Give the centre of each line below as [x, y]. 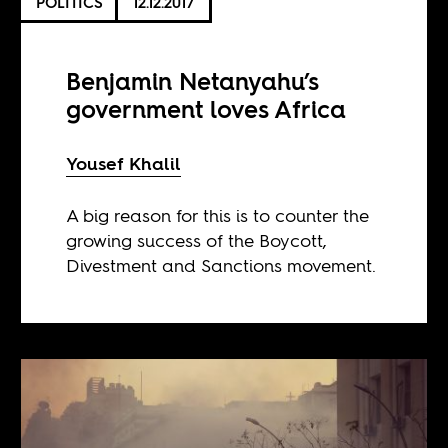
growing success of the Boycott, [197, 241]
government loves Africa [206, 110]
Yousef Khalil [124, 164]
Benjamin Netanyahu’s [193, 82]
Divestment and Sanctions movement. [221, 266]
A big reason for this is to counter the [218, 216]
